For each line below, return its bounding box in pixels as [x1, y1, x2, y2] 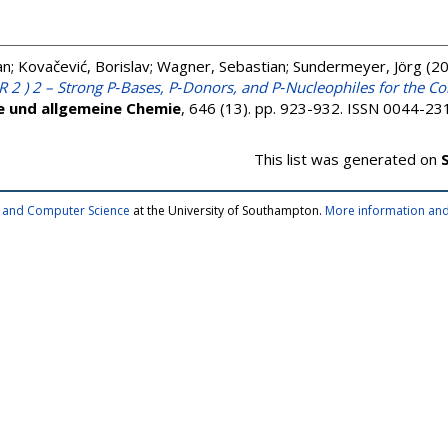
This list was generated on [254, 149, 441, 169]
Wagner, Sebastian [157, 56, 286, 76]
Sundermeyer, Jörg [293, 56, 422, 76]
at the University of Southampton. [130, 202, 325, 219]
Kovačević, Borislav [18, 56, 150, 76]
